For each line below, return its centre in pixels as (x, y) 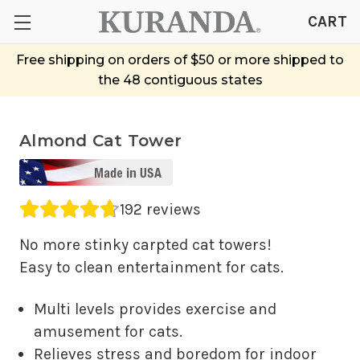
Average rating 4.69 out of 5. (121, 209)
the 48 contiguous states (180, 80)
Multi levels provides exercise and (155, 309)
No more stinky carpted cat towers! (145, 244)
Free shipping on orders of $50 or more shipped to (180, 59)
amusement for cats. (108, 331)
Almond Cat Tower (100, 140)
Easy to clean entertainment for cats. (151, 267)
